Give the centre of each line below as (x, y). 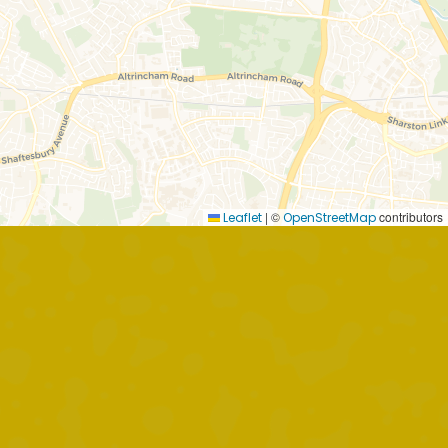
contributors (409, 216)
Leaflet (241, 217)
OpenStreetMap (329, 217)
